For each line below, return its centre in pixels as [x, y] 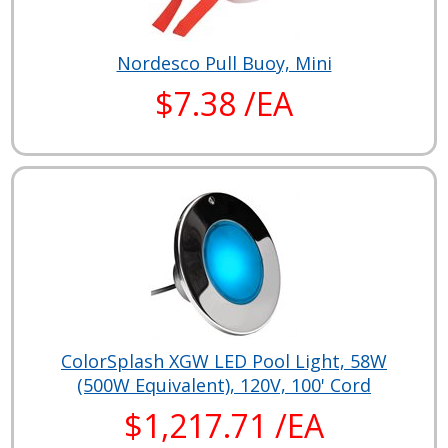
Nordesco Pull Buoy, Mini [224, 62]
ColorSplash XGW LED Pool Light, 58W [224, 360]
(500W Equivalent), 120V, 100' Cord [224, 384]
